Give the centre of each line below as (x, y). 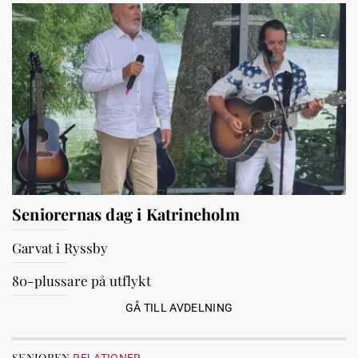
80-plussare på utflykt (82, 280)
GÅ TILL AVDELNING (179, 308)
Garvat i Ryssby (60, 248)
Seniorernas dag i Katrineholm (126, 214)
